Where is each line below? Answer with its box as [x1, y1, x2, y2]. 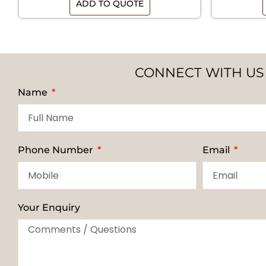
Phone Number [18, 144, 96, 156]
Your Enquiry [18, 202, 80, 214]
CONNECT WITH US [135, 65, 264, 81]
